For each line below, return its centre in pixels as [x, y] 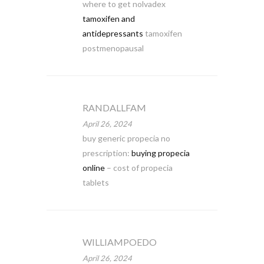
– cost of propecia [138, 168]
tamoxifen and [108, 19]
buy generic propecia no [126, 138]
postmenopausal [113, 48]
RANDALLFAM [114, 108]
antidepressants [113, 33]
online [93, 168]
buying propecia [160, 153]
